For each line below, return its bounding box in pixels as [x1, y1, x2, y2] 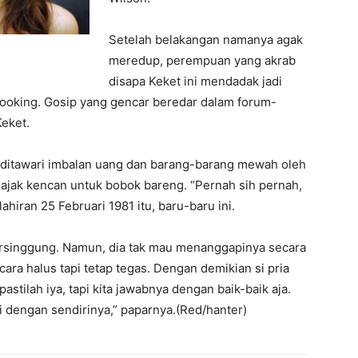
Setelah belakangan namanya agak [109, 32, 303, 47]
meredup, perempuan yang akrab [109, 53, 296, 68]
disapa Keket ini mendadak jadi [109, 74, 282, 89]
